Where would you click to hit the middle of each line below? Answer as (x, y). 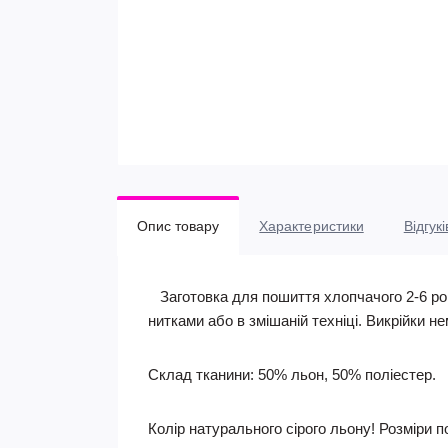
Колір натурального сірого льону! (261, 428)
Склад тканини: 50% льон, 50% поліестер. (292, 374)
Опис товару (178, 226)
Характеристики (311, 226)
